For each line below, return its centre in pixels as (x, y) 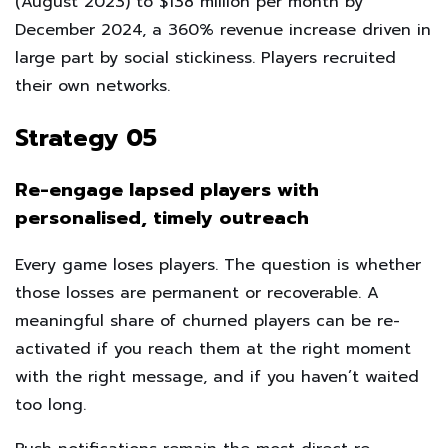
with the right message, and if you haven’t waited (217, 376)
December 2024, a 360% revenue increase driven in (223, 30)
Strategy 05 (86, 137)
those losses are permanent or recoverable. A (197, 292)
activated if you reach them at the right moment (213, 348)
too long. (50, 404)
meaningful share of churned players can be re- (207, 320)
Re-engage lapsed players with (167, 189)
